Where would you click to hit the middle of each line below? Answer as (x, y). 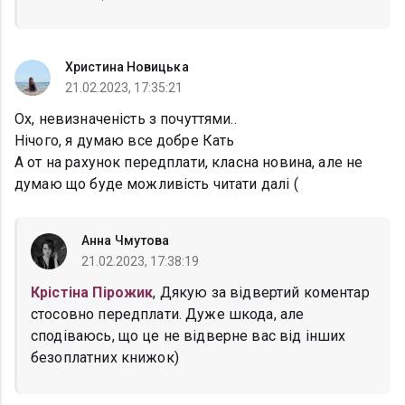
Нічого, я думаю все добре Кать (125, 141)
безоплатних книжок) (105, 358)
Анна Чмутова (126, 241)
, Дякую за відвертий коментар (261, 293)
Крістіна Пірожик (92, 293)
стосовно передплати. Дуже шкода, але (168, 315)
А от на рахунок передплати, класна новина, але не (189, 163)
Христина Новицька (127, 67)
